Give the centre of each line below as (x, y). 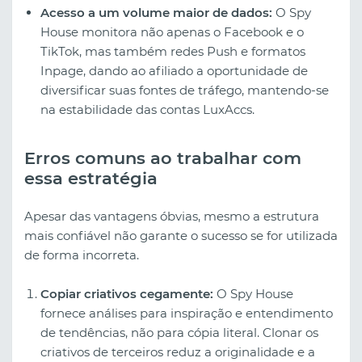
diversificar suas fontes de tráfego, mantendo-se (185, 90)
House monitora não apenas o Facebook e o (172, 32)
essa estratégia (91, 178)
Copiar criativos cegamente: (127, 293)
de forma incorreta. (82, 255)
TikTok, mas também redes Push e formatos (173, 51)
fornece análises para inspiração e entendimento (187, 313)
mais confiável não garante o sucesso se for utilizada (181, 235)
